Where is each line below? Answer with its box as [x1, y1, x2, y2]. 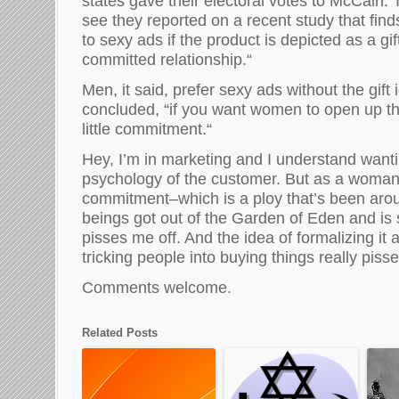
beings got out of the [82, 208, 232, 227]
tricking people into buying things [82, 248, 319, 266]
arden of [244, 208, 307, 227]
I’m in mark [118, 150, 197, 168]
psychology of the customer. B [82, 169, 296, 188]
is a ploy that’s [224, 189, 330, 208]
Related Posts [82, 326, 158, 339]
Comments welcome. [82, 278, 232, 297]
